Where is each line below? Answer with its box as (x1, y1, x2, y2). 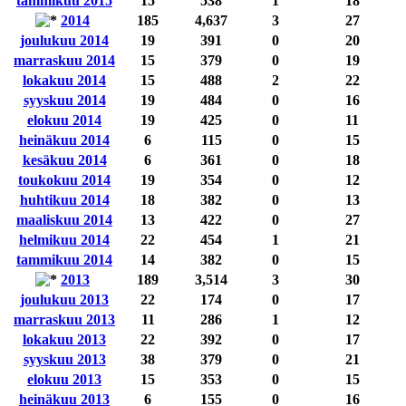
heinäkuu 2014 (19, 131, 110, 148)
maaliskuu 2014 (16, 211, 112, 227)
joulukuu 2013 (20, 291, 109, 307)
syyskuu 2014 (23, 92, 106, 108)
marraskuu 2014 (14, 52, 115, 68)
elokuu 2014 (27, 111, 101, 128)
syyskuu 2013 (23, 351, 106, 367)
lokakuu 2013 (23, 331, 106, 347)
